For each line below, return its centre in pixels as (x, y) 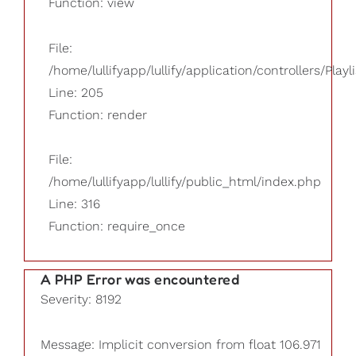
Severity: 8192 (81, 300)
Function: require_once (117, 226)
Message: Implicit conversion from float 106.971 (181, 344)
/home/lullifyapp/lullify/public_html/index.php (185, 182)
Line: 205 (76, 92)
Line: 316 (74, 204)
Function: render (98, 114)
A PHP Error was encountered (140, 279)
